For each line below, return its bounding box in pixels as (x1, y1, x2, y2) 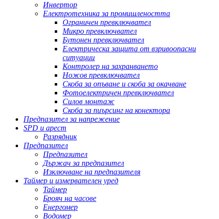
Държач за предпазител (43, 159, 124, 168)
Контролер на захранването (63, 62, 158, 71)
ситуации (63, 53, 95, 62)
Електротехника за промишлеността (43, 9, 170, 18)
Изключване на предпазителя (43, 168, 140, 176)
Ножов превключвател (63, 71, 140, 80)
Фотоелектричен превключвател (63, 88, 174, 97)
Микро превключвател (63, 27, 137, 36)
